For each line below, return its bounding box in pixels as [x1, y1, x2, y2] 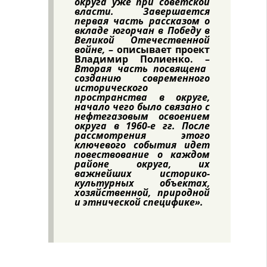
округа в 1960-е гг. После [74, 119, 210, 132]
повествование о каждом [74, 148, 210, 161]
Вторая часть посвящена [74, 62, 207, 75]
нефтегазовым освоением [74, 110, 210, 123]
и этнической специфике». [74, 195, 203, 209]
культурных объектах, [74, 176, 210, 190]
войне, [74, 43, 108, 56]
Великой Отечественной [74, 33, 210, 46]
